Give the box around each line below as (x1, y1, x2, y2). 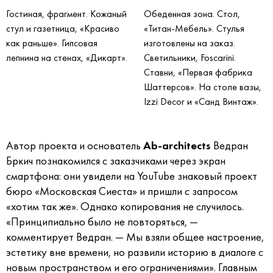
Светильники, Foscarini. (144, 51, 236, 65)
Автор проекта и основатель (6, 138, 143, 154)
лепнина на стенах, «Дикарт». (6, 51, 127, 65)
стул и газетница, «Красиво (6, 22, 119, 35)
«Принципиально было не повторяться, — (6, 214, 198, 230)
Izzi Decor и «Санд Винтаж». (144, 95, 258, 108)
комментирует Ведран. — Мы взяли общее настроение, (6, 230, 264, 245)
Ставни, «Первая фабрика (144, 66, 252, 79)
